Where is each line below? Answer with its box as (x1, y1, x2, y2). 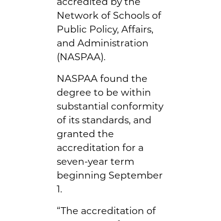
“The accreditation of (57, 204, 156, 217)
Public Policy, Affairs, (57, 23, 153, 35)
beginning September (57, 169, 163, 181)
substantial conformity (57, 100, 163, 112)
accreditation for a (57, 141, 144, 153)
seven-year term (57, 155, 134, 167)
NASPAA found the (57, 72, 147, 84)
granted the (57, 127, 114, 140)
